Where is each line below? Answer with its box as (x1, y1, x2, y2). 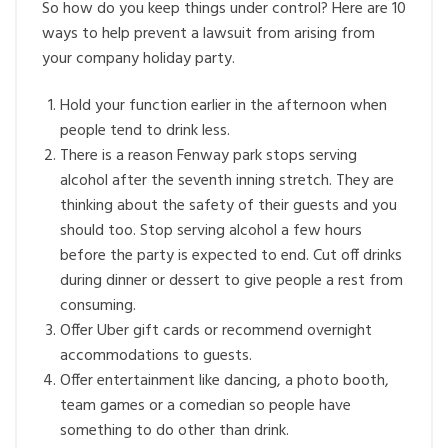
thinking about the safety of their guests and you (60, 193, 397, 220)
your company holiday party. (42, 46, 235, 73)
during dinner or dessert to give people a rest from (60, 268, 403, 295)
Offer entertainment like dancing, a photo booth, (60, 368, 389, 395)
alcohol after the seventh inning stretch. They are (60, 168, 394, 195)
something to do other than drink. (60, 418, 289, 445)
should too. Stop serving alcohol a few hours (60, 218, 362, 245)
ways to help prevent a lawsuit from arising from (42, 21, 375, 48)
